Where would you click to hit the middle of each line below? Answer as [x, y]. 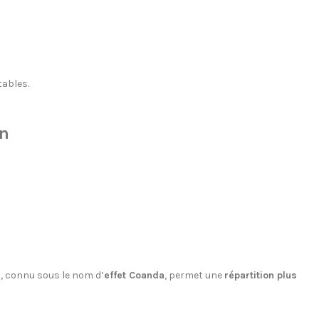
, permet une [194, 276]
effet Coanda [134, 276]
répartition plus [260, 276]
